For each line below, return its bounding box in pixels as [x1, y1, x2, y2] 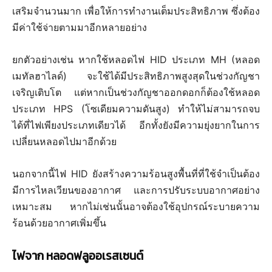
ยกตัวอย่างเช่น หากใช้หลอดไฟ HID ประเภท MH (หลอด [12, 53, 260, 66]
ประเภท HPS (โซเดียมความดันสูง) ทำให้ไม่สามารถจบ [12, 102, 260, 115]
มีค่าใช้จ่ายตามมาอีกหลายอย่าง [12, 21, 147, 33]
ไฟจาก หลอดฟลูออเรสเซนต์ [12, 246, 143, 265]
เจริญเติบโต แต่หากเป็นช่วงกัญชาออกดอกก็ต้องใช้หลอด [12, 86, 260, 98]
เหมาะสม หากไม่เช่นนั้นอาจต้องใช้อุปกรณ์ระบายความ [12, 200, 260, 212]
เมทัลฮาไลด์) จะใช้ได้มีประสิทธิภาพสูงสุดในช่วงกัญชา [12, 69, 260, 82]
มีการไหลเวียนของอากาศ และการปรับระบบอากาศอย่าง [12, 183, 260, 196]
